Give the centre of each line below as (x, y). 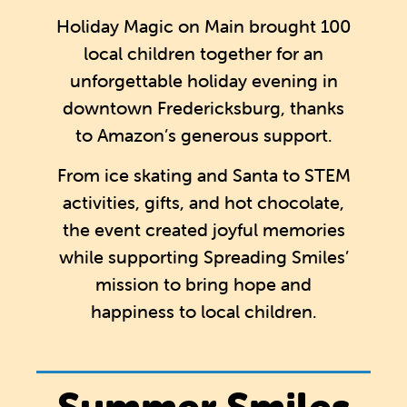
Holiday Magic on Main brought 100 (203, 25)
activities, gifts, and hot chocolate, (203, 203)
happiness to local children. (203, 312)
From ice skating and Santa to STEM (203, 175)
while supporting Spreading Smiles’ (203, 257)
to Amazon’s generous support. (203, 134)
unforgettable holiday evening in (203, 80)
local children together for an (203, 53)
